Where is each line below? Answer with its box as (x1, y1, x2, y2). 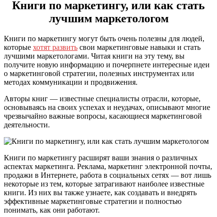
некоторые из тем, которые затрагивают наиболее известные (4, 180, 204, 188)
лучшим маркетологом (48, 12, 169, 25)
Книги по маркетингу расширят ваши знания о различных (4, 154, 198, 162)
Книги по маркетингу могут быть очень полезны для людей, (4, 34, 204, 43)
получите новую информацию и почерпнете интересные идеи (4, 61, 210, 69)
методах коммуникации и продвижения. (4, 78, 138, 87)
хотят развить (33, 43, 77, 52)
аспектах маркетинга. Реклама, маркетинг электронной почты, (4, 162, 212, 171)
